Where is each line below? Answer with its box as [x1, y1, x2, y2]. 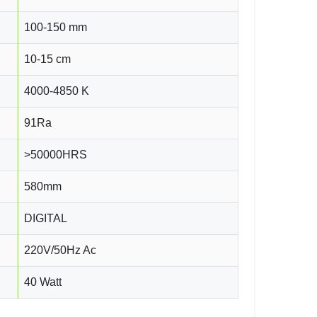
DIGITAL [24, 212, 67, 224]
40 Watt [24, 275, 62, 288]
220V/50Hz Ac [24, 243, 96, 256]
